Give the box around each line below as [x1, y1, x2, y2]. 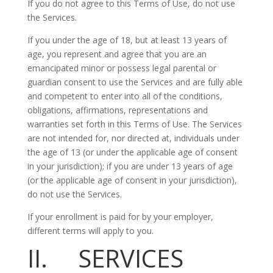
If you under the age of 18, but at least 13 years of [27, 34, 227, 46]
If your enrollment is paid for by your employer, [27, 211, 213, 222]
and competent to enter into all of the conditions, [27, 90, 222, 102]
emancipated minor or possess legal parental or [27, 62, 216, 74]
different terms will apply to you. [27, 225, 154, 236]
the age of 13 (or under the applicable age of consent [27, 146, 238, 158]
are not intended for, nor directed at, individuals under [27, 132, 239, 144]
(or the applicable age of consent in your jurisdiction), [27, 174, 237, 186]
